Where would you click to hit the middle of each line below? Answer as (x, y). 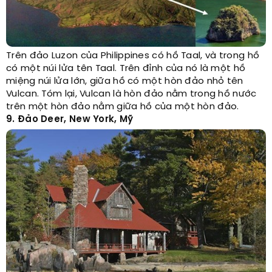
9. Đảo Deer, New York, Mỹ (70, 120)
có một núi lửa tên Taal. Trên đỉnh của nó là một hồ (126, 69)
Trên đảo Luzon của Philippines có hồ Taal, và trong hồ (133, 56)
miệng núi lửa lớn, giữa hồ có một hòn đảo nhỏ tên (125, 82)
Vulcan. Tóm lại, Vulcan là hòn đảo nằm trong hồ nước (131, 94)
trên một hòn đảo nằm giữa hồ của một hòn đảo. (123, 107)
